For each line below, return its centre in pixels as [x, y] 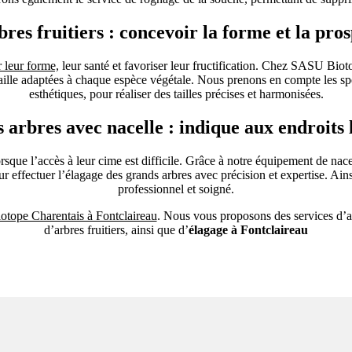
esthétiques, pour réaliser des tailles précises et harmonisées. [176, 94]
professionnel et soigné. [176, 189]
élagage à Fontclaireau [248, 230]
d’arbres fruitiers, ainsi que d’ [116, 230]
